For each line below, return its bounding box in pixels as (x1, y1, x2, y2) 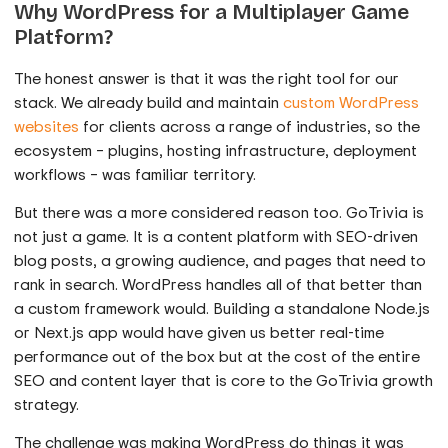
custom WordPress (283, 90, 420, 113)
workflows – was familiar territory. (14, 162, 257, 185)
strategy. (14, 393, 80, 416)
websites (14, 114, 80, 137)
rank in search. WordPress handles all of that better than (14, 273, 423, 296)
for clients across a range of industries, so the (79, 114, 421, 137)
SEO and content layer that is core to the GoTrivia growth (14, 369, 434, 392)
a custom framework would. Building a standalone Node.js (14, 297, 431, 320)
